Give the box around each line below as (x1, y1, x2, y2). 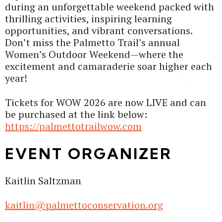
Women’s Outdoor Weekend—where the (5, 48, 183, 61)
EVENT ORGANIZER (5, 144, 172, 164)
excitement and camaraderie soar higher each (5, 59, 212, 73)
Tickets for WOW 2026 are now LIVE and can (5, 96, 206, 110)
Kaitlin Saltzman (5, 174, 81, 188)
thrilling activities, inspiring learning (5, 12, 172, 26)
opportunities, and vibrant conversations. (5, 24, 192, 38)
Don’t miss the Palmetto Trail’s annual (5, 36, 180, 50)
